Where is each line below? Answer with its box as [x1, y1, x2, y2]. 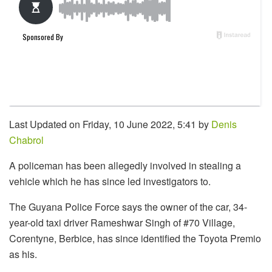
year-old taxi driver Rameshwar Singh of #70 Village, [9, 215, 235, 229]
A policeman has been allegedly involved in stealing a [9, 158, 241, 172]
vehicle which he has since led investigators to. [9, 174, 211, 188]
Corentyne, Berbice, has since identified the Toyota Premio [9, 231, 261, 245]
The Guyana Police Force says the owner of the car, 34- [9, 199, 247, 214]
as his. [9, 246, 37, 261]
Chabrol [9, 132, 44, 147]
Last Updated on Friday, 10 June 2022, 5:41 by [9, 117, 211, 131]
